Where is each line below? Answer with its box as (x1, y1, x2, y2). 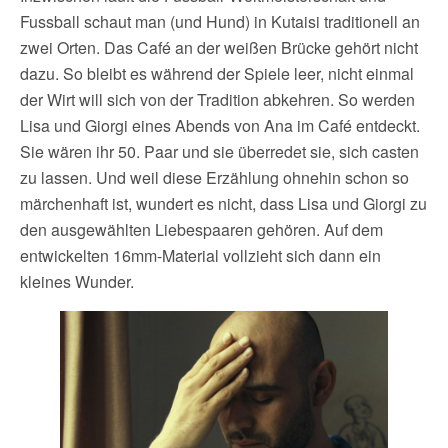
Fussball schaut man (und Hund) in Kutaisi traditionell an (20, 9, 420, 33)
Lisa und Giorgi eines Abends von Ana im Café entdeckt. (20, 113, 420, 137)
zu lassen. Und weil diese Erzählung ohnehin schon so (20, 165, 409, 189)
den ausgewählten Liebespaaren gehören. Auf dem (20, 217, 383, 241)
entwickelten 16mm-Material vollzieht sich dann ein (20, 243, 381, 267)
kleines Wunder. (20, 269, 134, 293)
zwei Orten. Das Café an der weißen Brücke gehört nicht (20, 35, 418, 59)
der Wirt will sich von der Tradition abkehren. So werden (20, 87, 415, 111)
